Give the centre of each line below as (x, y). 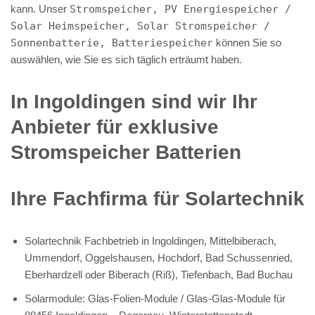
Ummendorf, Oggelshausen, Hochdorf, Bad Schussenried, (159, 257)
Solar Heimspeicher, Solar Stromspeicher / (140, 26)
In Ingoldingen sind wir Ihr (134, 101)
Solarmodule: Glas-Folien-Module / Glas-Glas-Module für (155, 298)
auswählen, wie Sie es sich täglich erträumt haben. (126, 59)
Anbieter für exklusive (115, 127)
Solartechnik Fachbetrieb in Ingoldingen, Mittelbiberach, (150, 240)
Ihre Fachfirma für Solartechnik (157, 198)
